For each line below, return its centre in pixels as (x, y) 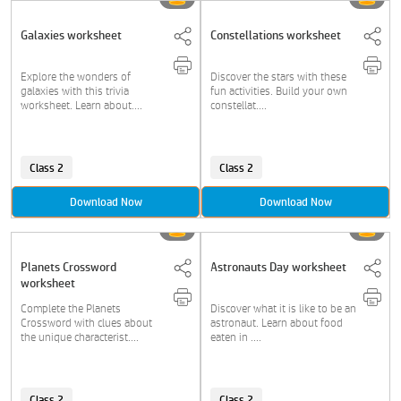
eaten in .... (236, 337)
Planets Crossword (68, 267)
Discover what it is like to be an (283, 308)
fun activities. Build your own (279, 91)
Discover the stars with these (278, 77)
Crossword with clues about (86, 323)
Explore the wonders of (76, 77)
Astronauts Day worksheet (278, 267)
